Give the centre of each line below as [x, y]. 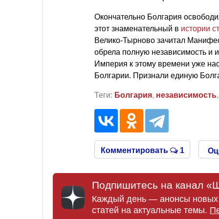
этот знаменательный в [138, 28]
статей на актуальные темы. [151, 210]
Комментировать [135, 150]
